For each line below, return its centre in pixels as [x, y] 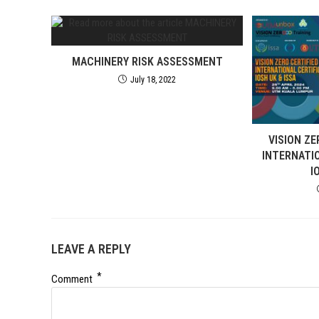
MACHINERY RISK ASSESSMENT [147, 62]
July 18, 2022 [153, 80]
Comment [73, 279]
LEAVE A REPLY [91, 249]
